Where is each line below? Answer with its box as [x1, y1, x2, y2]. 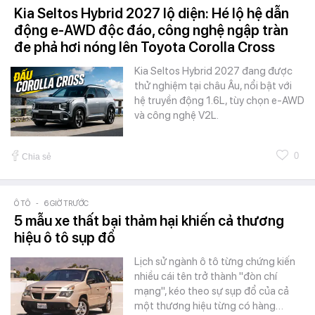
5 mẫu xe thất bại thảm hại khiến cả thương [14, 212, 284, 230]
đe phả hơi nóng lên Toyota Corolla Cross [14, 39, 275, 56]
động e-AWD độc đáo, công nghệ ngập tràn [14, 22, 288, 39]
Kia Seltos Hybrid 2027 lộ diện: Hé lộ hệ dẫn [14, 5, 289, 22]
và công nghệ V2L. [134, 109, 219, 122]
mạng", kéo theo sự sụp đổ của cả [134, 285, 289, 298]
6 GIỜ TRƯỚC [44, 199, 89, 209]
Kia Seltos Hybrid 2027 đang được [134, 65, 292, 78]
